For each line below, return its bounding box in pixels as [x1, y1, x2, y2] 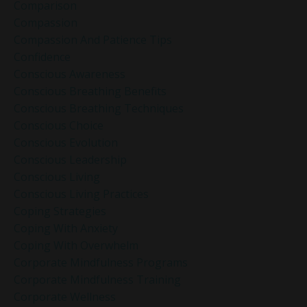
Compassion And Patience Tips [14, 32, 172, 47]
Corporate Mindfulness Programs [14, 254, 188, 270]
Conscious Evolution [14, 134, 118, 150]
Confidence [14, 49, 71, 64]
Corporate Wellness [14, 288, 116, 304]
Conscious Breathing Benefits [14, 83, 167, 99]
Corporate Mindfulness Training [14, 271, 181, 287]
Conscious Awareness [14, 66, 125, 82]
